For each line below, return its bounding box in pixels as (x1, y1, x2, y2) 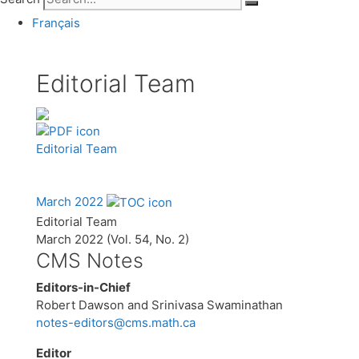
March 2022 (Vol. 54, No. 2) (36, 231, 189, 247)
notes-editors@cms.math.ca (36, 314, 196, 330)
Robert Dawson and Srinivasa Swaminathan (36, 296, 283, 313)
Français (32, 14, 80, 30)
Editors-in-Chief (36, 279, 131, 295)
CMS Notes (36, 248, 143, 272)
